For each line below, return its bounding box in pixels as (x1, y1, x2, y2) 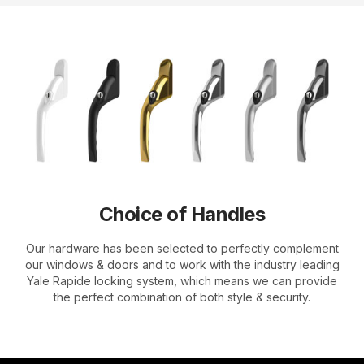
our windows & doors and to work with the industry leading (24, 258, 340, 271)
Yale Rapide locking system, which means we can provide (27, 274, 337, 288)
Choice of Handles (98, 202, 266, 226)
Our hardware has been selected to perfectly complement (25, 241, 339, 255)
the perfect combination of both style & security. (54, 290, 310, 304)
